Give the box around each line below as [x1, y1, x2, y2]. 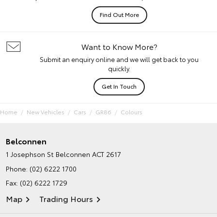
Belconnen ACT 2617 [56, 149, 121, 159]
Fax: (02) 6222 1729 [6, 178, 67, 188]
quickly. [108, 64, 130, 73]
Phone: [6, 164, 30, 174]
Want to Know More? [81, 41, 157, 52]
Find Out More [99, 10, 139, 19]
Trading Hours [39, 193, 93, 204]
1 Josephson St [6, 149, 54, 159]
